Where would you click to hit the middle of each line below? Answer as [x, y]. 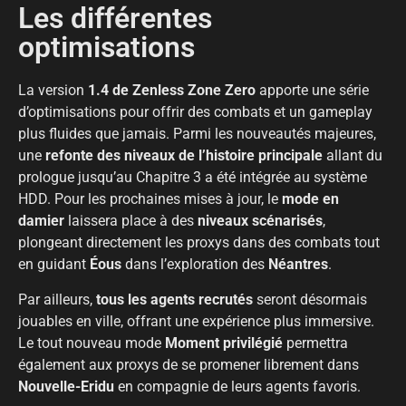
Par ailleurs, [57, 299]
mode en [310, 199]
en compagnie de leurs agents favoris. [237, 386]
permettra [315, 343]
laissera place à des [131, 221]
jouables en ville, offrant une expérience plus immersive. [196, 321]
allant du [353, 156]
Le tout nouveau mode [92, 343]
